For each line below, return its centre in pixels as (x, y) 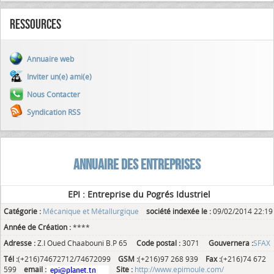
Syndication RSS (54, 112)
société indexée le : (179, 211)
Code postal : (158, 243)
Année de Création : (37, 227)
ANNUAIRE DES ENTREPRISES (137, 165)
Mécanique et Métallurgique (91, 211)
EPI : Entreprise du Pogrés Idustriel (139, 194)
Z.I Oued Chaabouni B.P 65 (83, 243)
